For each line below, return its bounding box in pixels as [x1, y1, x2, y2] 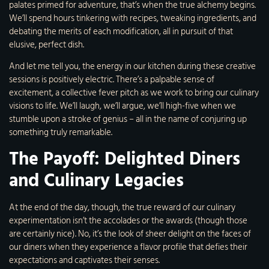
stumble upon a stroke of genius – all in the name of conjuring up [9, 112, 247, 127]
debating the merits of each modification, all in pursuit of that [9, 23, 233, 39]
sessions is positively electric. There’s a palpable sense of [9, 72, 214, 88]
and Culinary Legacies [9, 166, 184, 195]
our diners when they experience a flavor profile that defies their [9, 239, 247, 255]
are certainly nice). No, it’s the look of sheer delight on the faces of [9, 226, 251, 241]
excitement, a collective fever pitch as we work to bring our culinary [9, 85, 259, 101]
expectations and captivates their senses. [9, 252, 160, 268]
